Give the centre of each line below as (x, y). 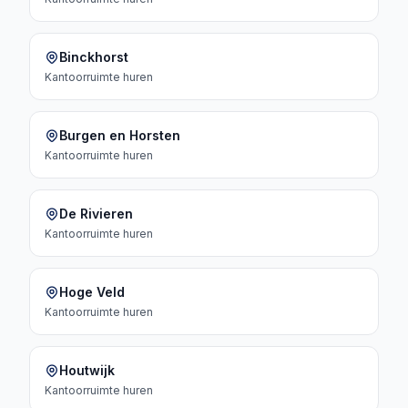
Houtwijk (87, 370)
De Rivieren (96, 214)
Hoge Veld (92, 292)
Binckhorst (94, 57)
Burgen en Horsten (120, 135)
